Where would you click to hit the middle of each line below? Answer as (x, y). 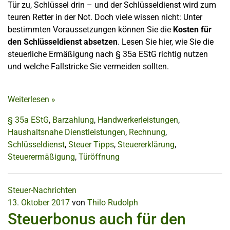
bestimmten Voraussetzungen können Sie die (90, 30)
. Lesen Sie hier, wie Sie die (166, 42)
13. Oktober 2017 (39, 203)
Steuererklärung (146, 145)
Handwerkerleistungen (138, 120)
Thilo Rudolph (113, 203)
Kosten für (192, 30)
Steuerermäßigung (41, 157)
